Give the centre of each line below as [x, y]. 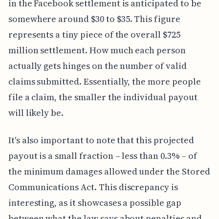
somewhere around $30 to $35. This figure [94, 19]
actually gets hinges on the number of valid [97, 66]
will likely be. [36, 112]
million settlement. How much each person [97, 50]
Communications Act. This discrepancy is [93, 187]
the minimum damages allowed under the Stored [109, 171]
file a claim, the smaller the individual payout [103, 97]
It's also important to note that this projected [101, 140]
